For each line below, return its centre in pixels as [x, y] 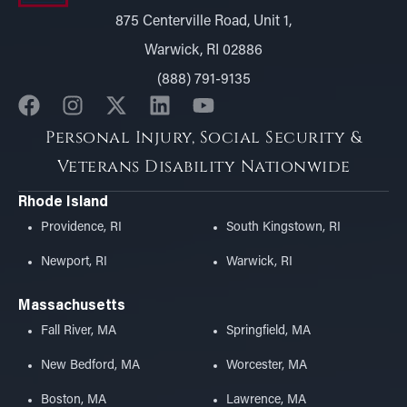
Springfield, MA [268, 331]
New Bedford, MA [90, 365]
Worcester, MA [267, 365]
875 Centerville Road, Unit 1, [203, 21]
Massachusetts [72, 306]
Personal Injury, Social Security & [203, 137]
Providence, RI [81, 227]
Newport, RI [74, 262]
